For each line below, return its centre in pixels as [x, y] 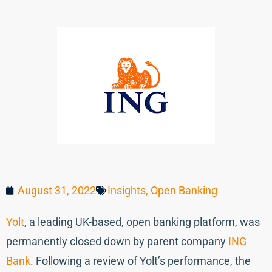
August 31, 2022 [57, 190]
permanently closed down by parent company [117, 241]
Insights [127, 190]
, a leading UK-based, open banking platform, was [142, 222]
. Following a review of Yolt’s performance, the [141, 261]
